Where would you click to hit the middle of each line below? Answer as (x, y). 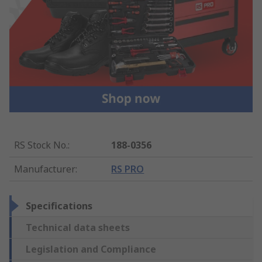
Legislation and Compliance (91, 249)
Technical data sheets (78, 227)
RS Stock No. (41, 145)
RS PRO (128, 169)
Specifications (59, 206)
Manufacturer (45, 169)
